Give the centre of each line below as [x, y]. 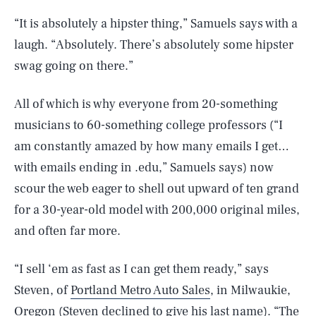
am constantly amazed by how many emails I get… [152, 146]
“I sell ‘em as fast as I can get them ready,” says [141, 269]
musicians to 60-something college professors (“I [148, 125]
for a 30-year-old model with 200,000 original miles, [157, 209]
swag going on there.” [74, 66]
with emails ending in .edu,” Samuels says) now [144, 167]
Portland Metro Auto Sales [140, 290]
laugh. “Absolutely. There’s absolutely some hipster [154, 44]
